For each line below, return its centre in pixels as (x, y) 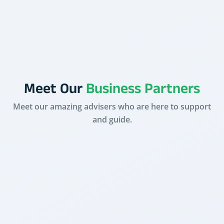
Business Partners (143, 90)
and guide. (112, 119)
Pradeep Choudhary (112, 68)
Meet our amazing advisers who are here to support (112, 106)
